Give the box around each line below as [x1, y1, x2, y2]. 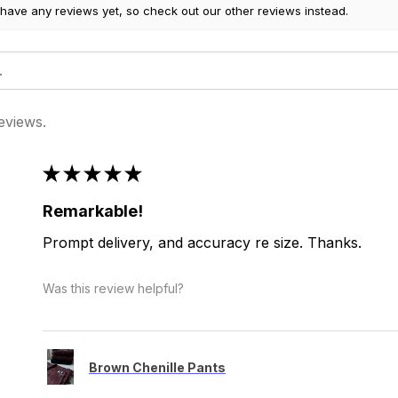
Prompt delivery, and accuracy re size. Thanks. [42, 234, 362, 252]
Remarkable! [42, 202, 143, 221]
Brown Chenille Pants [88, 359, 226, 375]
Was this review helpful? [42, 280, 184, 296]
